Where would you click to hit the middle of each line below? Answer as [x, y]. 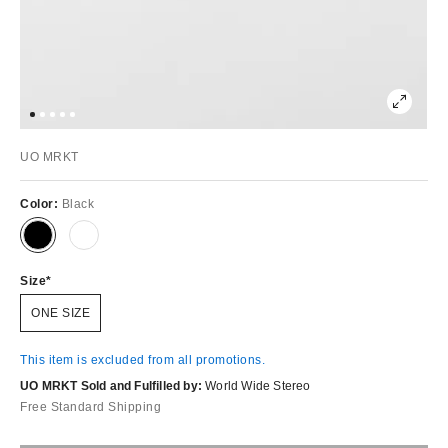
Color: [41, 203]
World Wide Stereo [258, 385]
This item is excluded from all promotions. [142, 359]
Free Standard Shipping [90, 406]
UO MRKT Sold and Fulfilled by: [111, 385]
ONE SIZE [60, 312]
